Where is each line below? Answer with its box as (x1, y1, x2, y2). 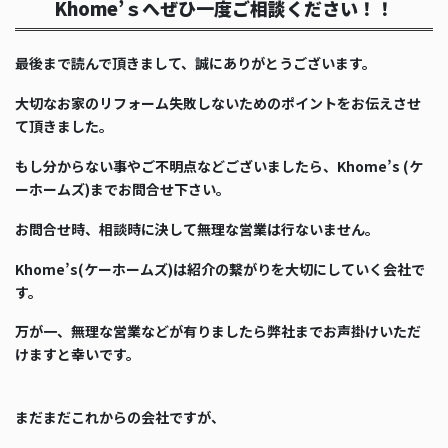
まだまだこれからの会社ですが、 (15, 407, 225, 428)
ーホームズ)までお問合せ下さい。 (15, 179, 230, 200)
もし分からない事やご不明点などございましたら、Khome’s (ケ (15, 156, 423, 177)
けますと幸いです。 (15, 344, 140, 365)
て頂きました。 (15, 116, 113, 137)
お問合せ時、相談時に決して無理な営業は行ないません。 (15, 218, 379, 239)
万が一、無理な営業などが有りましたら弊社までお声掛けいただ (15, 321, 421, 342)
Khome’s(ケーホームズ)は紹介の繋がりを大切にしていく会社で (15, 258, 425, 279)
